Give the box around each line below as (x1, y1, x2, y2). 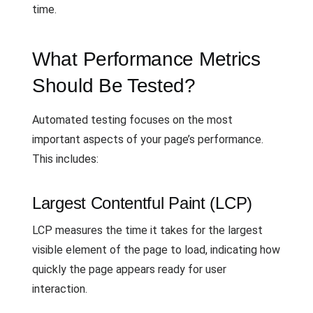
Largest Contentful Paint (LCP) (32, 193, 252, 212)
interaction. (32, 282, 87, 296)
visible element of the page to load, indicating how (32, 242, 280, 256)
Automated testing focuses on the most (32, 112, 233, 126)
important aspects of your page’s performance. (32, 132, 263, 146)
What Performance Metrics (32, 48, 261, 70)
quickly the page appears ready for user (32, 262, 226, 276)
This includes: (32, 152, 99, 166)
